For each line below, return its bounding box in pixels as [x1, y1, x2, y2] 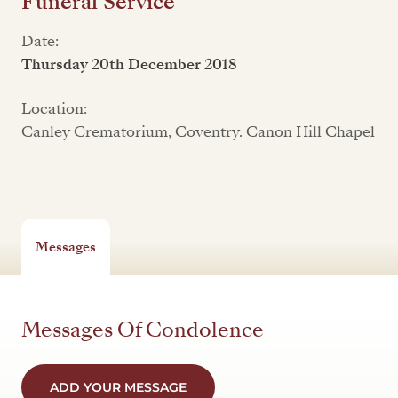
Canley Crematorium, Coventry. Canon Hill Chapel [21, 122, 375, 142]
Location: [21, 99, 87, 119]
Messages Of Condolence [21, 315, 264, 345]
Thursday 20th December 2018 [21, 54, 237, 75]
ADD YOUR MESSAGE [50, 379, 187, 395]
